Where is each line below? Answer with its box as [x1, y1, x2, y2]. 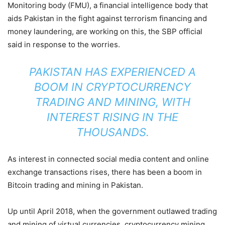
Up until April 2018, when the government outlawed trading [8, 206, 217, 216]
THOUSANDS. [76, 126, 149, 139]
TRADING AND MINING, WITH [35, 95, 190, 109]
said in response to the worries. [8, 40, 120, 50]
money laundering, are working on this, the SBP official [8, 27, 202, 37]
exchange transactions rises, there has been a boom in [8, 167, 202, 177]
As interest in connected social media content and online [8, 154, 209, 164]
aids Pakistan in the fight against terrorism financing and [8, 14, 207, 24]
